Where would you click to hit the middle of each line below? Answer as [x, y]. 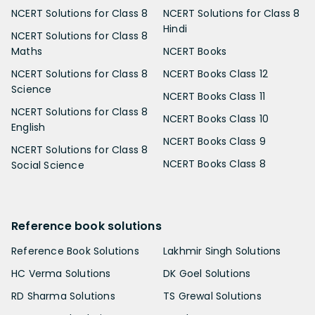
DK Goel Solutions [207, 274]
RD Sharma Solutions [63, 296]
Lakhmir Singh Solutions [222, 251]
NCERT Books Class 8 [214, 164]
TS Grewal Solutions [239, 296]
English [28, 128]
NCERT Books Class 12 [216, 74]
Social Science [48, 166]
